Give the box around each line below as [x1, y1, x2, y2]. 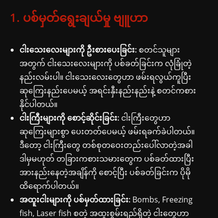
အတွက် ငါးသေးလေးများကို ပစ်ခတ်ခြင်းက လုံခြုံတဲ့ [19, 57, 192, 69]
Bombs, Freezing [130, 194, 193, 205]
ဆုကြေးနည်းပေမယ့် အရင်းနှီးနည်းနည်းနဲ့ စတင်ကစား [19, 85, 196, 96]
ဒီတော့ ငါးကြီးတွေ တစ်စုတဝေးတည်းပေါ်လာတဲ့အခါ [19, 139, 193, 150]
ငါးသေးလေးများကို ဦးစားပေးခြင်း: [19, 44, 137, 55]
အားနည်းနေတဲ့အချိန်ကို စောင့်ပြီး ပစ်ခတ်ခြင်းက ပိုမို [19, 166, 191, 178]
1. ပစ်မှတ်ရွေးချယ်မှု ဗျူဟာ [10, 9, 148, 25]
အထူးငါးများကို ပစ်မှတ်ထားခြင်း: [19, 194, 130, 205]
